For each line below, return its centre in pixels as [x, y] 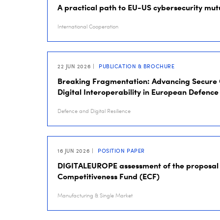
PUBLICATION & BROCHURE [136, 66]
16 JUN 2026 [74, 151]
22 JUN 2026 [74, 66]
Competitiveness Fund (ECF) [109, 176]
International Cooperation [88, 27]
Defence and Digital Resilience [94, 111]
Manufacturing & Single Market [95, 196]
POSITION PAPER [120, 151]
